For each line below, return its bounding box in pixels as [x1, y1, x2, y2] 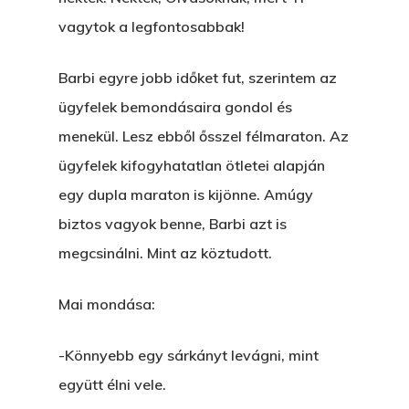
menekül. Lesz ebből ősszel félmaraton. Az [58, 127, 349, 145]
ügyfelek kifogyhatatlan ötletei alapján [58, 156, 325, 174]
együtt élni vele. [58, 375, 166, 393]
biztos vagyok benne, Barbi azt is [58, 215, 287, 233]
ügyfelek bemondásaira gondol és [58, 98, 292, 116]
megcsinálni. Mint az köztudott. [58, 244, 272, 262]
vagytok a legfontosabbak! [58, 17, 245, 36]
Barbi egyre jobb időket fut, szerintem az [58, 68, 337, 87]
